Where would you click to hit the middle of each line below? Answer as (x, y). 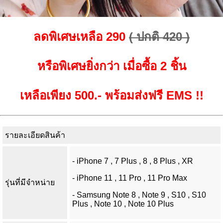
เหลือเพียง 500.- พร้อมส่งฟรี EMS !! (111, 95)
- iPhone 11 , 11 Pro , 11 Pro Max (130, 178)
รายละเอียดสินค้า (35, 135)
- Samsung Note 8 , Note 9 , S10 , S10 (139, 195)
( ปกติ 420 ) (159, 37)
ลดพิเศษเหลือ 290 (79, 37)
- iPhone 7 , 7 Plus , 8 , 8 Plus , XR (133, 161)
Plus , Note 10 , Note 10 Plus (123, 204)
